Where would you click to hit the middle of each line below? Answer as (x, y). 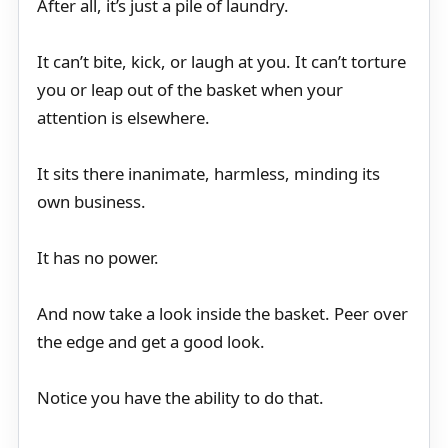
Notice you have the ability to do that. (180, 398)
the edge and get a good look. (151, 342)
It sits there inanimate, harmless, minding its (208, 174)
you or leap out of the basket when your (190, 90)
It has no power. (98, 258)
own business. (91, 202)
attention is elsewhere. (123, 118)
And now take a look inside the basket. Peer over (222, 314)
